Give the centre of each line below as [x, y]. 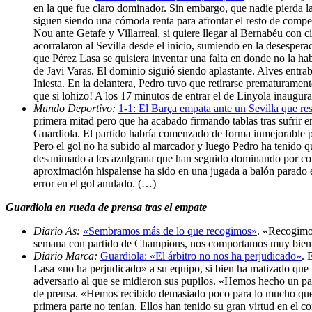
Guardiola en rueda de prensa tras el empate [106, 207]
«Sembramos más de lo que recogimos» [170, 231]
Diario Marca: [67, 256]
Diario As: [58, 231]
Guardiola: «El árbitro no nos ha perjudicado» [201, 256]
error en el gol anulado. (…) [95, 183]
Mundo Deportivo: [76, 108]
